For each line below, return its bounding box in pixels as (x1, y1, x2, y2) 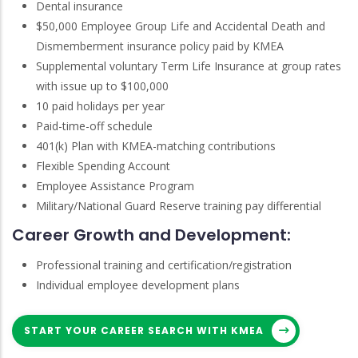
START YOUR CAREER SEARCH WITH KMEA (24, 323, 264, 337)
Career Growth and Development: (12, 224, 291, 247)
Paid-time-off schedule (36, 117, 153, 133)
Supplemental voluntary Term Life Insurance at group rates (36, 58, 341, 74)
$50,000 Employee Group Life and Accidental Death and (36, 18, 325, 34)
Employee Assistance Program (36, 177, 194, 193)
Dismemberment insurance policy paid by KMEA (36, 38, 284, 54)
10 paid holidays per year (36, 97, 165, 113)
